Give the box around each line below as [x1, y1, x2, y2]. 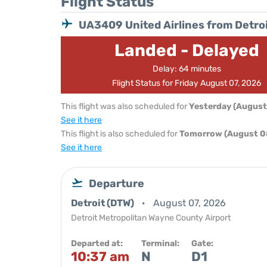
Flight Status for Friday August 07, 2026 [112, 78, 262, 88]
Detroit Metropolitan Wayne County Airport [71, 213, 231, 223]
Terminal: [141, 238, 179, 249]
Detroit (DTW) [71, 197, 136, 209]
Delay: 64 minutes [152, 64, 221, 74]
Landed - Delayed [114, 41, 259, 60]
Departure [89, 177, 144, 190]
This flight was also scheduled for [61, 101, 189, 111]
